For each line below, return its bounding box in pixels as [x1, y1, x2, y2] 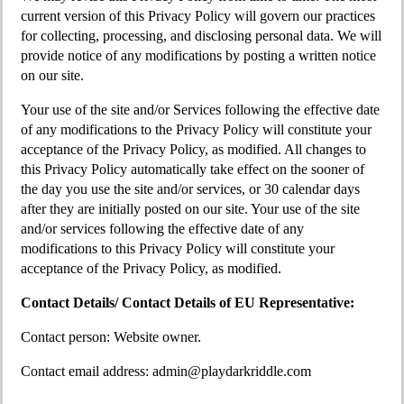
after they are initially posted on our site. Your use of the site [21, 201, 360, 216]
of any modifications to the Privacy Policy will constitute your [21, 122, 372, 137]
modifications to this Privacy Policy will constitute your [21, 241, 335, 256]
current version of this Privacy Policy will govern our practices [21, 8, 375, 23]
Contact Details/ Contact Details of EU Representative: [21, 295, 354, 310]
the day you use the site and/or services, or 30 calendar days [21, 181, 360, 197]
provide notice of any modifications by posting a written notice [21, 48, 376, 63]
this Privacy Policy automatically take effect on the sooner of [21, 161, 364, 177]
